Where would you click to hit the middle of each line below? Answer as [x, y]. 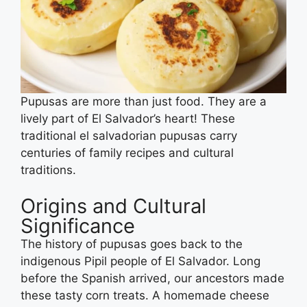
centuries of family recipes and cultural [127, 152]
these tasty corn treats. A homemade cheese [145, 296]
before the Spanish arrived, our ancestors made [152, 279]
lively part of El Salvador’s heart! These [128, 118]
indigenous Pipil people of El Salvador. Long [140, 261]
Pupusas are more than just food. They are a [144, 101]
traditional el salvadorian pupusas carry [129, 135]
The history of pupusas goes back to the [132, 244]
